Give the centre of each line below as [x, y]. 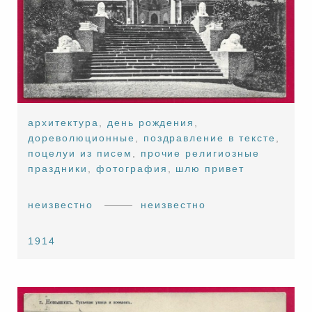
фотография [132, 168]
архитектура [63, 122]
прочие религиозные [200, 153]
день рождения [151, 122]
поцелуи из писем [80, 153]
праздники [58, 168]
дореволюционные [81, 138]
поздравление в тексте [209, 138]
